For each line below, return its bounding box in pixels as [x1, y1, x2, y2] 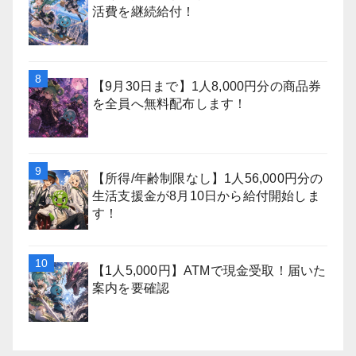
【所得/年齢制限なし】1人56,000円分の [92, 172, 323, 186]
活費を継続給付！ [92, 5, 195, 19]
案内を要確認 [92, 281, 170, 296]
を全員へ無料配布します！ [92, 97, 247, 111]
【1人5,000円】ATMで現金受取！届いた [92, 264, 327, 278]
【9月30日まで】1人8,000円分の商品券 [92, 79, 322, 94]
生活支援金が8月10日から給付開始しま [92, 189, 320, 203]
